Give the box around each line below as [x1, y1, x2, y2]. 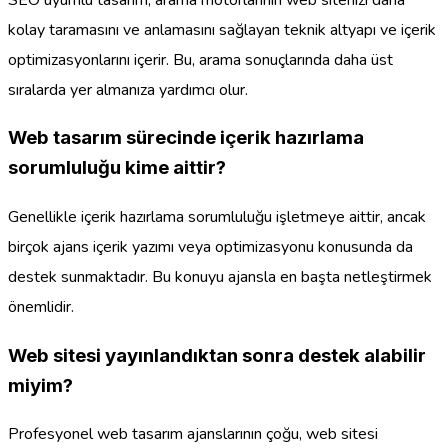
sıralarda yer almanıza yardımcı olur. [8, 78, 248, 101]
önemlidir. [8, 296, 74, 319]
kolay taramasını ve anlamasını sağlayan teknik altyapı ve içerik [8, 18, 436, 41]
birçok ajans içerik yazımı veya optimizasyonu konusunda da [8, 236, 413, 259]
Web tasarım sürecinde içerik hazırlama [8, 126, 364, 150]
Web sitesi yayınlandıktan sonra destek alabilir [8, 343, 426, 367]
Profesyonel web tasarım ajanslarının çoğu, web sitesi [8, 423, 378, 446]
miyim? [8, 373, 73, 397]
